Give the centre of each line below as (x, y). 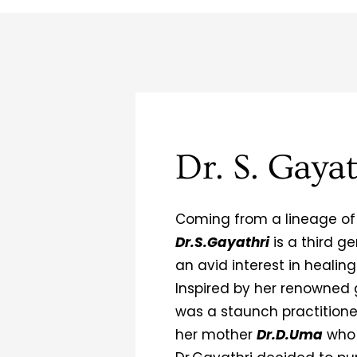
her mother (216, 334)
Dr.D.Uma (290, 334)
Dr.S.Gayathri (222, 242)
